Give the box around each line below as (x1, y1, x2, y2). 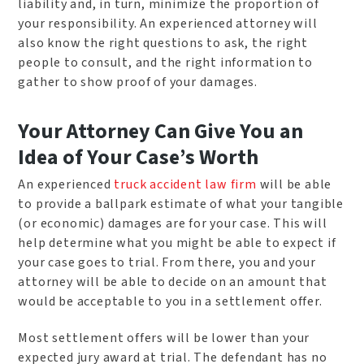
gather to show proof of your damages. (18, 73, 258, 91)
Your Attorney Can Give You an (18, 115, 304, 146)
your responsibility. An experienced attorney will (18, 15, 318, 32)
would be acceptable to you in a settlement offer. (18, 292, 323, 310)
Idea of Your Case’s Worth (18, 141, 259, 172)
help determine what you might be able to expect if (18, 233, 336, 252)
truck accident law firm (114, 175, 257, 193)
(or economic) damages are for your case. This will (18, 214, 327, 232)
